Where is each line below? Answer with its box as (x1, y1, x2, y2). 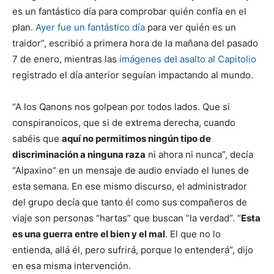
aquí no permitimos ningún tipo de (62, 132, 211, 144)
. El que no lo (165, 228, 221, 240)
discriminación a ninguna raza (12, 148, 146, 160)
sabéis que (12, 132, 62, 144)
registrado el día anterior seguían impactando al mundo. (12, 68, 253, 81)
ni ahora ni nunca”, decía (146, 148, 253, 160)
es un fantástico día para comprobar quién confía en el (12, 5, 246, 17)
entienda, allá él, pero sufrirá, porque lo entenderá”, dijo (12, 243, 253, 256)
